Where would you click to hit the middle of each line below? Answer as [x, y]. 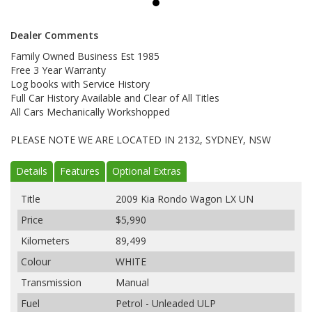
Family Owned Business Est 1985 [85, 56]
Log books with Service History [80, 84]
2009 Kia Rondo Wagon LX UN [185, 199]
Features [80, 171]
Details [32, 171]
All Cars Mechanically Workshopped [90, 112]
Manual [132, 283]
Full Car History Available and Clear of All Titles [115, 98]
